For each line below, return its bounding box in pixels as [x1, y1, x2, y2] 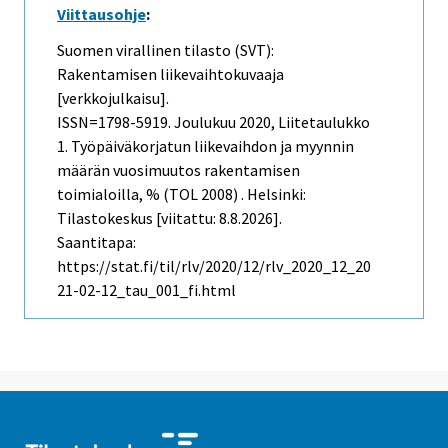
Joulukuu [174, 112, 236, 133]
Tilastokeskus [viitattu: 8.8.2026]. [57, 208, 282, 229]
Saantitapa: [57, 232, 136, 253]
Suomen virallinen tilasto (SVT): [57, 40, 274, 61]
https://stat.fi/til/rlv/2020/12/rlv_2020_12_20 [57, 256, 371, 277]
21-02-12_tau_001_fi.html [57, 280, 236, 301]
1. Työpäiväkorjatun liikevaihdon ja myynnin [57, 136, 354, 157]
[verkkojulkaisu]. [57, 88, 169, 109]
